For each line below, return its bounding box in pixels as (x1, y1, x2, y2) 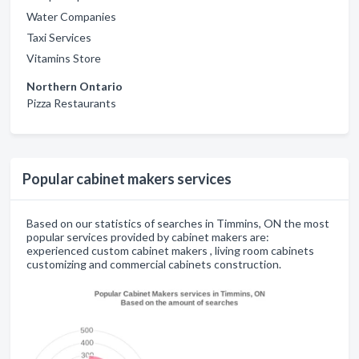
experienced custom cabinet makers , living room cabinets (26, 244, 314, 258)
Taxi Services (26, 30, 91, 45)
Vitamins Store (26, 51, 101, 66)
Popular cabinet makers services (22, 170, 232, 188)
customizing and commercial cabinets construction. (26, 257, 281, 272)
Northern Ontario (26, 79, 123, 94)
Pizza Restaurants (26, 96, 116, 111)
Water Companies (26, 10, 116, 24)
